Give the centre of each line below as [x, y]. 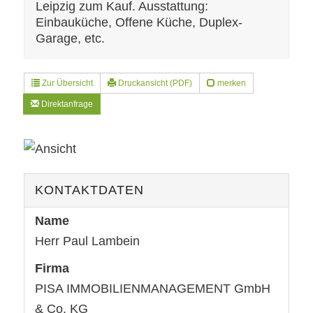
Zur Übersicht [66, 83]
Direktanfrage [66, 104]
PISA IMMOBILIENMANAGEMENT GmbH [152, 288]
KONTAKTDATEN [89, 190]
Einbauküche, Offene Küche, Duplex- [139, 22]
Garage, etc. [70, 38]
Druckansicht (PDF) [154, 83]
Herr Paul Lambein [87, 241]
